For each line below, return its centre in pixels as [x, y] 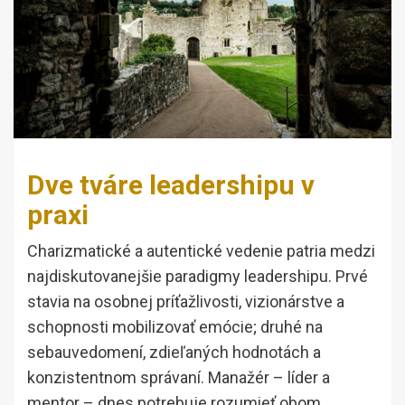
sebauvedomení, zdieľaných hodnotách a [174, 353]
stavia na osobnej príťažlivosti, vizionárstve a [186, 302]
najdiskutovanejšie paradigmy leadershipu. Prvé [198, 277]
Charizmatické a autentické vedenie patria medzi [201, 251]
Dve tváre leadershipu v [171, 185]
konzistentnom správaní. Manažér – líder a [179, 378]
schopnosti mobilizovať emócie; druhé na [175, 327]
